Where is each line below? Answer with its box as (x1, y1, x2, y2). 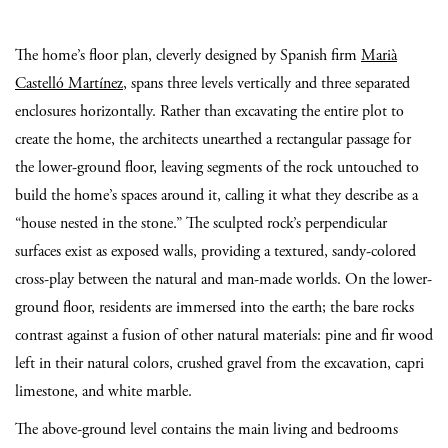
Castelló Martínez (15, 73, 123, 94)
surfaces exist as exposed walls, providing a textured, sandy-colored (15, 241, 416, 262)
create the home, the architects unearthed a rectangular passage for (15, 129, 411, 150)
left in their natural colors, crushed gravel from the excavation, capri (15, 353, 424, 374)
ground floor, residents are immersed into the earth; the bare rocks (15, 297, 414, 318)
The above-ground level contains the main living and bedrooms (15, 419, 398, 440)
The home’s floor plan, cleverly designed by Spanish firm (15, 45, 361, 66)
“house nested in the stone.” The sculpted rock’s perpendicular (15, 213, 387, 234)
